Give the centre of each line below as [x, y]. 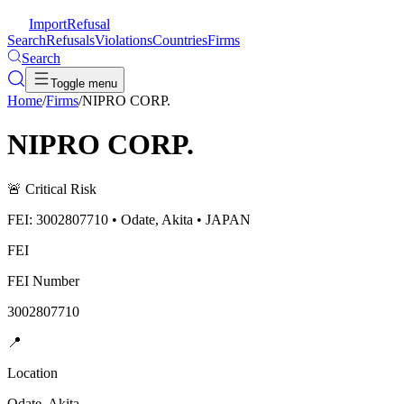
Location [32, 372]
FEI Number [43, 280]
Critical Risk [61, 188]
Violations [124, 40]
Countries [180, 40]
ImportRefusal [69, 24]
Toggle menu [84, 83]
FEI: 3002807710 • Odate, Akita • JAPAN [129, 219]
